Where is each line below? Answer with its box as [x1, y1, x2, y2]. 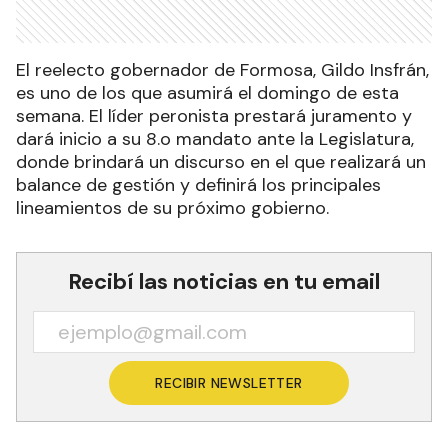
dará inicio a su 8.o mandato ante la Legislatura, [16, 127, 414, 151]
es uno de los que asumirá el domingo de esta [16, 81, 399, 105]
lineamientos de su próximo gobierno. [16, 196, 329, 220]
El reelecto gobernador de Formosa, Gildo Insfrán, [16, 58, 429, 82]
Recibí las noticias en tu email [68, 267, 380, 296]
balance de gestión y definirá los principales [16, 173, 381, 197]
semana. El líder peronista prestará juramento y [16, 104, 412, 128]
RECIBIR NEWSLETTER [155, 374, 303, 392]
